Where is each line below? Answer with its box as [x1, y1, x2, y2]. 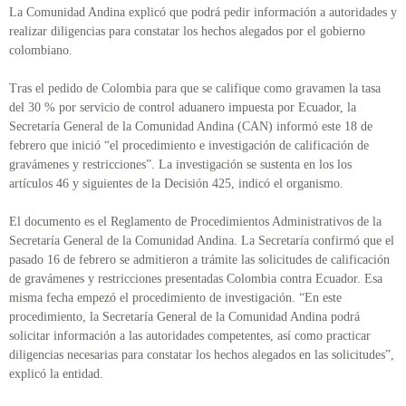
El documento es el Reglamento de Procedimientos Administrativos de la [9, 215, 382, 229]
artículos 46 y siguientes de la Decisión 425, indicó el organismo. [9, 177, 343, 191]
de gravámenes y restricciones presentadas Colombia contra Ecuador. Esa [9, 272, 382, 286]
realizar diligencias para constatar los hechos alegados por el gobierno [9, 24, 365, 39]
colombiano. [9, 43, 72, 58]
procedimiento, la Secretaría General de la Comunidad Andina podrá [9, 310, 360, 324]
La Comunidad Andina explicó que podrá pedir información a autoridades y [9, 5, 397, 20]
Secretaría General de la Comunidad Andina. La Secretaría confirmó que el [9, 234, 394, 248]
